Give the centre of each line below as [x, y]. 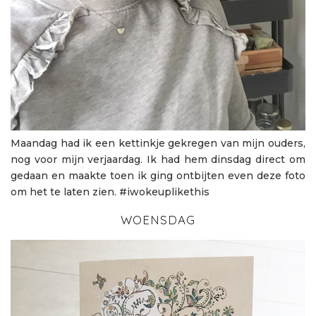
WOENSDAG [158, 219]
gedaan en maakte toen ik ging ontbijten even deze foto [158, 175]
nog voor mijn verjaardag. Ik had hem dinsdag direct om [158, 159]
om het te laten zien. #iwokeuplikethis [110, 192]
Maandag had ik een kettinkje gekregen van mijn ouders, [158, 143]
